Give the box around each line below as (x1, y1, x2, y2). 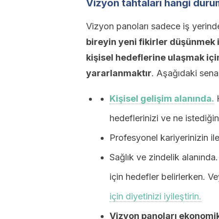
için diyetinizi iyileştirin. (109, 191, 201, 201)
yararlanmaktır (86, 68, 152, 78)
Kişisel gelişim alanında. (109, 93, 214, 104)
